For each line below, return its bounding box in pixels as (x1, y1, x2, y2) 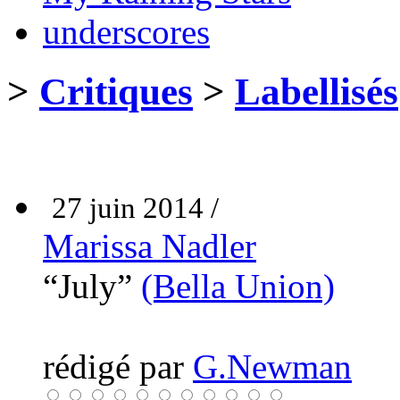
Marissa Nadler (43, 226, 256, 265)
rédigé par (43, 346, 193, 386)
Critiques (39, 70, 193, 112)
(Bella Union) (141, 266, 335, 305)
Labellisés (235, 70, 398, 112)
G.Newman (193, 346, 352, 386)
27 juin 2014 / (52, 191, 219, 224)
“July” (43, 266, 141, 305)
